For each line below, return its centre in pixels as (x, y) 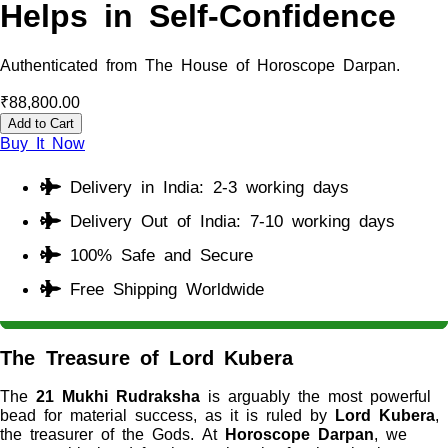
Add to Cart (41, 124)
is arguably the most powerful (315, 394)
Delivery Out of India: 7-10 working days (228, 220)
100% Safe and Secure (157, 254)
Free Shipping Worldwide (162, 288)
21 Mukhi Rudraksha (118, 394)
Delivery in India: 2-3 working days (205, 186)
